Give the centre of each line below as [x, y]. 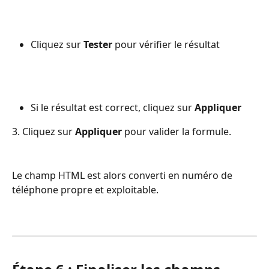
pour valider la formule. [177, 132]
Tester [98, 44]
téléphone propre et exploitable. [85, 190]
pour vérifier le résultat [166, 44]
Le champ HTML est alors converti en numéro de [123, 175]
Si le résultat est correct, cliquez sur [113, 107]
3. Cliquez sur [44, 132]
